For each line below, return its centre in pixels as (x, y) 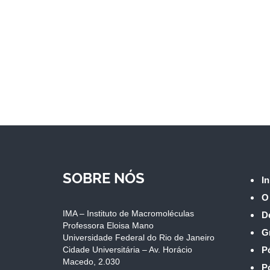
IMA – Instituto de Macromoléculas (128, 214)
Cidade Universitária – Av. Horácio (127, 250)
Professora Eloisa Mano (108, 226)
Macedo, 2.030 (91, 262)
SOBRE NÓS (104, 178)
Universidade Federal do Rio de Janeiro (139, 238)
